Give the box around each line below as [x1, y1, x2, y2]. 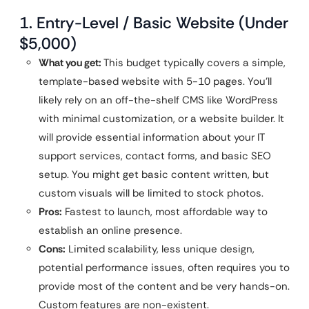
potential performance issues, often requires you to [39, 261, 290, 275]
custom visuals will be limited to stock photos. [39, 186, 263, 200]
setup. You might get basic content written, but [39, 168, 269, 181]
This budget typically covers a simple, [101, 56, 286, 70]
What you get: [39, 56, 101, 70]
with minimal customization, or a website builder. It [39, 112, 284, 126]
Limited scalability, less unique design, [66, 242, 255, 256]
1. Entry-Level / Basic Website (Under [19, 12, 288, 33]
